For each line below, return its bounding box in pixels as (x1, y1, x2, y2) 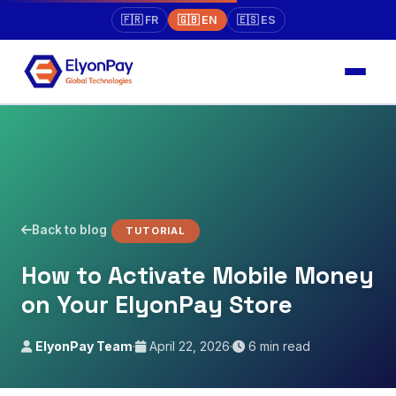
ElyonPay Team (35, 339, 133, 354)
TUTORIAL (126, 225, 187, 237)
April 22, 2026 (146, 339, 230, 354)
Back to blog (32, 223, 107, 237)
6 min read (245, 339, 310, 354)
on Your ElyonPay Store (21, 289, 293, 320)
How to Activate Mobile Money (21, 260, 374, 291)
